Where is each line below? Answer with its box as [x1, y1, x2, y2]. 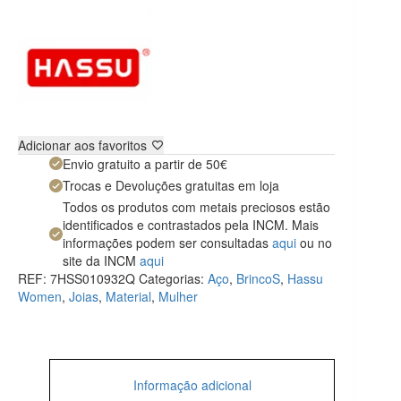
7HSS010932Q [50, 269, 135, 288]
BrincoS [236, 269, 280, 288]
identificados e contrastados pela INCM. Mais [63, 216, 319, 235]
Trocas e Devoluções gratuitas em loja [63, 176, 279, 195]
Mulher [158, 287, 198, 306]
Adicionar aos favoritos [18, 135, 147, 154]
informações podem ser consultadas [63, 234, 272, 252]
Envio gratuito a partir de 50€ [63, 154, 227, 173]
